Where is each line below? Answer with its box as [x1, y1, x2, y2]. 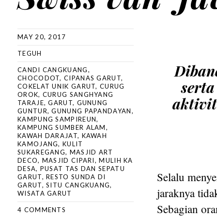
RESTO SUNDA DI [46, 173, 106, 181]
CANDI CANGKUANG [17, 66, 88, 74]
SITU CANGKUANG [46, 181, 110, 189]
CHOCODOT [17, 74, 60, 82]
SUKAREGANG [17, 148, 66, 156]
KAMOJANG [17, 140, 59, 148]
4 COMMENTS [17, 206, 66, 214]
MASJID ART [69, 148, 113, 156]
